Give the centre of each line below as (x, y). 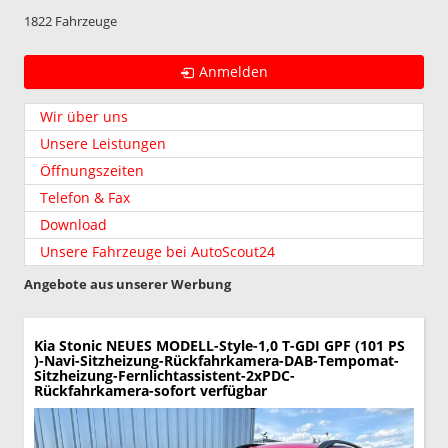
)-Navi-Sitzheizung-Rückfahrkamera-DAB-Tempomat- (216, 360)
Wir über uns (84, 116)
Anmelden (233, 71)
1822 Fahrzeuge (70, 20)
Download (73, 224)
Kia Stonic (68, 345)
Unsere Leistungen (103, 143)
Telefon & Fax (85, 197)
